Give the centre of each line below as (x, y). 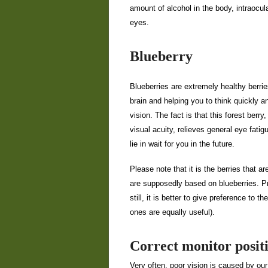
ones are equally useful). (172, 212)
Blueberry (161, 56)
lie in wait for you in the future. (182, 144)
